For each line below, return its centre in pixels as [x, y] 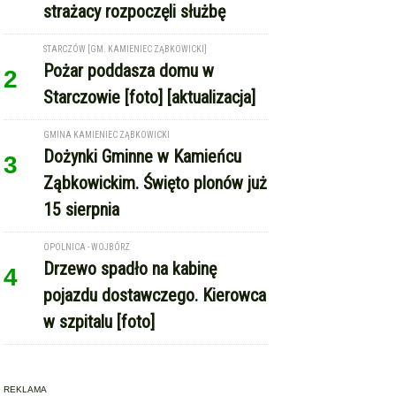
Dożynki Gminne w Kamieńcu [143, 48]
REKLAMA [26, 281]
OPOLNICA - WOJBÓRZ [87, 139]
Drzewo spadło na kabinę [130, 160]
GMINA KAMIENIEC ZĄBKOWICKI [107, 27]
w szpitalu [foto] [99, 213]
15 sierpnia [82, 101]
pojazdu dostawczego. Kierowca [155, 187]
